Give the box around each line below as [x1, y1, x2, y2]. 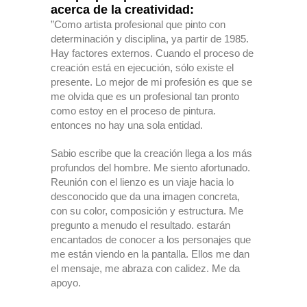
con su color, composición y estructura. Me [51, 205, 243, 217]
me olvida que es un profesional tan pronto [51, 90, 239, 102]
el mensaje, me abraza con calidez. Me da [51, 262, 240, 274]
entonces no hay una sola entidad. [51, 119, 203, 131]
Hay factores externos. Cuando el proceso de [51, 47, 254, 59]
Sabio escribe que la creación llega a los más [51, 147, 252, 159]
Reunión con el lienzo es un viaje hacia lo [51, 176, 234, 188]
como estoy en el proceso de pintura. [51, 105, 216, 116]
